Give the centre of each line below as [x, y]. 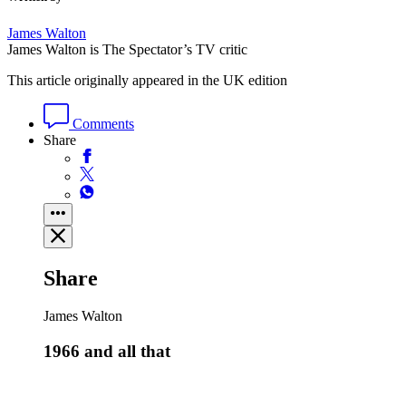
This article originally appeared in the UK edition [147, 80]
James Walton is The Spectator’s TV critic [127, 49]
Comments [101, 123]
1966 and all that [107, 352]
